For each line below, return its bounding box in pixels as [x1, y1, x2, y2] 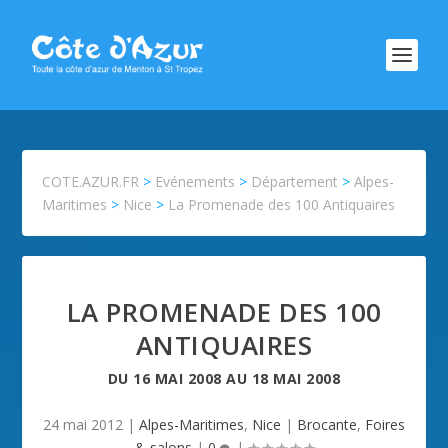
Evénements [155, 172, 236, 191]
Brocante [297, 415, 357, 434]
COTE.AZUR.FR [42, 172, 140, 191]
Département [251, 172, 339, 191]
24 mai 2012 [43, 415, 123, 434]
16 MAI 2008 [133, 369, 222, 388]
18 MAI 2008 [251, 369, 341, 388]
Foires [365, 415, 405, 434]
